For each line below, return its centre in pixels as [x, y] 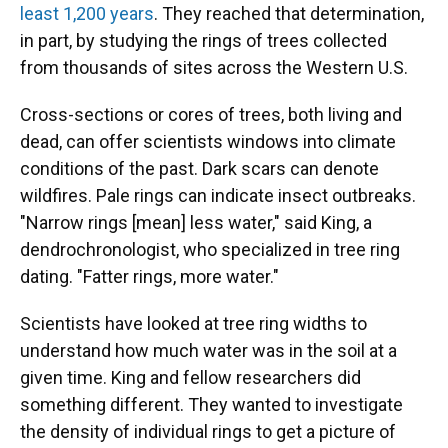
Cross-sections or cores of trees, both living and [211, 114]
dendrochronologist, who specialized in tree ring [210, 249]
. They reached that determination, [289, 13]
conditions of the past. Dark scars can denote [199, 168]
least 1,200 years [87, 13]
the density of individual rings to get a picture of [208, 431]
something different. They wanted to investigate [211, 404]
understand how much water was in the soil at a [208, 350]
